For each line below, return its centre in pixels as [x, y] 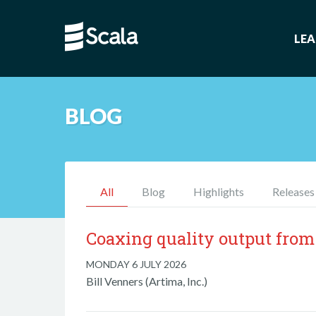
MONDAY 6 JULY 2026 [136, 264]
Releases [293, 192]
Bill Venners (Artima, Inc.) [147, 281]
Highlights [219, 192]
